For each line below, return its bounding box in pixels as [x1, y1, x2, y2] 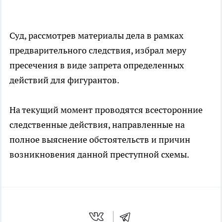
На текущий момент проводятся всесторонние [9, 104, 203, 116]
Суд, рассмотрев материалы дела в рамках [9, 30, 183, 42]
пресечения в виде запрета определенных [9, 59, 184, 71]
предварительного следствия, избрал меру [9, 45, 186, 56]
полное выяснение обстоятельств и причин [9, 134, 190, 146]
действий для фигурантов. [9, 74, 119, 86]
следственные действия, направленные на [9, 119, 185, 131]
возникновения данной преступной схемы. [9, 149, 189, 161]
